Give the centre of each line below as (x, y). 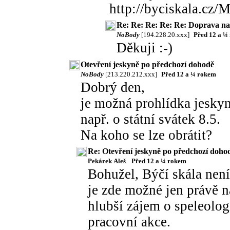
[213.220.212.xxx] (131, 74)
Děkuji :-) (145, 48)
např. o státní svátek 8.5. (150, 119)
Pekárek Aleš (108, 161)
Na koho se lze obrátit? (146, 135)
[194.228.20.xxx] (165, 35)
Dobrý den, (113, 87)
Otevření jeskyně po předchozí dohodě (147, 64)
